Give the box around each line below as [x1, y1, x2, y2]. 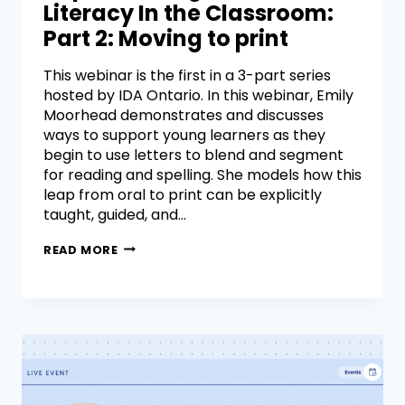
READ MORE [43, 241, 118, 258]
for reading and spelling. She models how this [43, 164, 362, 185]
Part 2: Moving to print [43, 23, 288, 53]
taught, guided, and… [43, 203, 186, 225]
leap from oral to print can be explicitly [43, 184, 322, 205]
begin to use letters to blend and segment [43, 144, 344, 165]
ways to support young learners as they [43, 124, 325, 146]
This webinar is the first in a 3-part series [43, 64, 331, 86]
